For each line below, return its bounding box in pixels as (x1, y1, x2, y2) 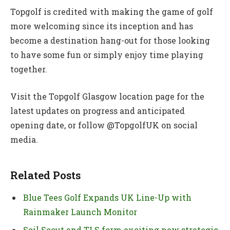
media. (10, 133, 38, 145)
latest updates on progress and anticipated (10, 105, 185, 116)
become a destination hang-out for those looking (10, 35, 210, 46)
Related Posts (10, 167, 81, 182)
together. (10, 64, 47, 75)
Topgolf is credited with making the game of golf (10, 6, 213, 17)
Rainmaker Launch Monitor (23, 206, 137, 218)
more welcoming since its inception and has (10, 21, 193, 32)
